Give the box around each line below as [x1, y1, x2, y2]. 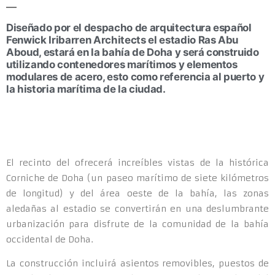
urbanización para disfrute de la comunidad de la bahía [6, 219, 269, 230]
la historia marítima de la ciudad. [6, 83, 166, 95]
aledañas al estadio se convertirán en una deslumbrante [6, 203, 269, 214]
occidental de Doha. [6, 234, 93, 245]
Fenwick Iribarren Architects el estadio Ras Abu [6, 34, 239, 46]
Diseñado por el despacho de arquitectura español [6, 21, 252, 34]
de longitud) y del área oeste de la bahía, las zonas [6, 188, 269, 199]
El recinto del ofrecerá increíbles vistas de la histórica [6, 157, 269, 168]
